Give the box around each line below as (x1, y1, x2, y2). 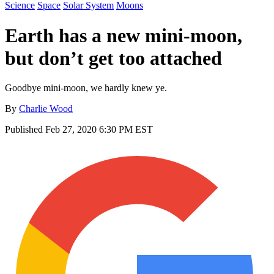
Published (5, 124, 45, 135)
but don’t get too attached (5, 46, 222, 69)
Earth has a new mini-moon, (5, 24, 242, 46)
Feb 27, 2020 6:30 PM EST (45, 124, 153, 135)
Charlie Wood (19, 103, 73, 114)
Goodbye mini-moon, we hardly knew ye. (5, 83, 167, 94)
